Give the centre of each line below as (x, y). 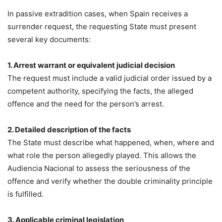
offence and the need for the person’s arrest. (86, 104)
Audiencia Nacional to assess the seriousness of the (99, 168)
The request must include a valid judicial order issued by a (110, 78)
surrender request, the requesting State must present (102, 27)
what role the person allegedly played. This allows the (102, 156)
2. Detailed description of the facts (69, 130)
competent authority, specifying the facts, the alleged (100, 91)
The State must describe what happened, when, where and (111, 143)
